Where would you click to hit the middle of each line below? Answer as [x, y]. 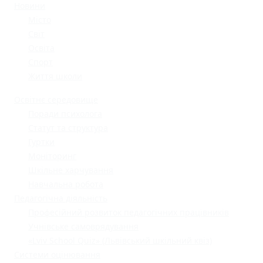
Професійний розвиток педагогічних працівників [129, 213]
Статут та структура [68, 128]
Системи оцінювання [57, 255]
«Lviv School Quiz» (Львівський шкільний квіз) [120, 241]
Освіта [41, 48]
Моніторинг [52, 156]
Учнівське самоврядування [83, 227]
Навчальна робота [66, 184]
